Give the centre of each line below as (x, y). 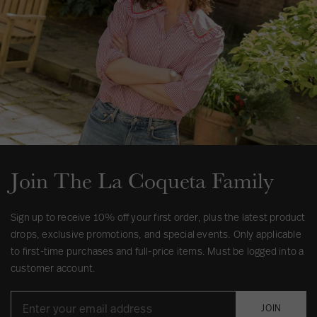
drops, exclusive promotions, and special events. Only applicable (156, 234)
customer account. (53, 268)
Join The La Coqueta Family (142, 180)
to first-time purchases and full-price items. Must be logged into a (157, 251)
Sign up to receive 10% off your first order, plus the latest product (158, 217)
